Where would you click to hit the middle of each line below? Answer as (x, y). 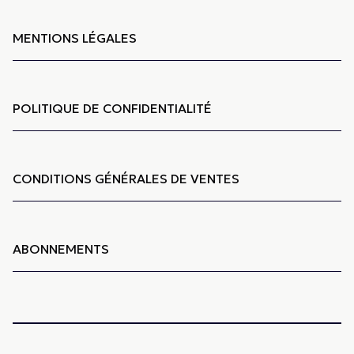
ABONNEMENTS (61, 249)
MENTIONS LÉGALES (75, 38)
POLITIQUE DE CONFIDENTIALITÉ (112, 108)
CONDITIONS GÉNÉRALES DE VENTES (126, 179)
